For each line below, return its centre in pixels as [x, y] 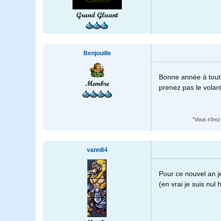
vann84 [97, 150]
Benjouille [97, 54]
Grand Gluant [97, 15]
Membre [97, 84]
